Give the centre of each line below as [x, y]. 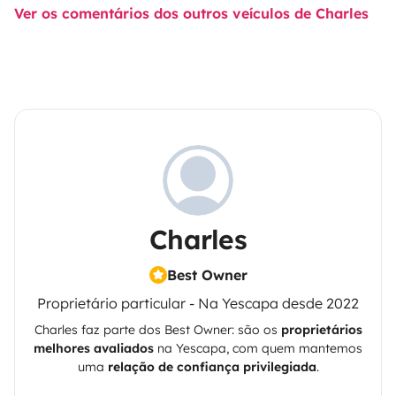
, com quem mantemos [294, 349]
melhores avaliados [94, 349]
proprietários [321, 330]
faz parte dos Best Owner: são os [179, 330]
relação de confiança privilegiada [212, 367]
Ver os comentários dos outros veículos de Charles [191, 14]
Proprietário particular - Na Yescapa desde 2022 [198, 304]
